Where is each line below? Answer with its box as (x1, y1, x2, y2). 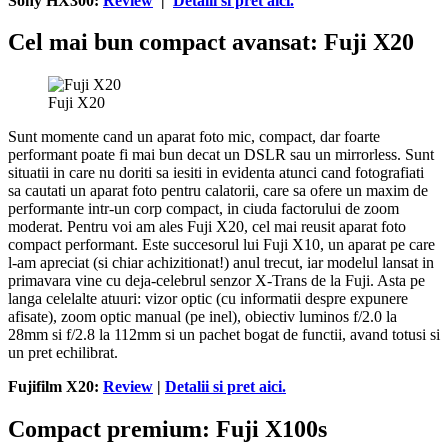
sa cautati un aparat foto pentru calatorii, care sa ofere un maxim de (8, 182, 428, 200)
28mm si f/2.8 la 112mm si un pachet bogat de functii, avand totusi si (8, 326, 440, 344)
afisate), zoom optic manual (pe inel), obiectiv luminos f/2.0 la (8, 308, 397, 326)
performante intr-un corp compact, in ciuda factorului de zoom (8, 200, 399, 218)
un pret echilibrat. (8, 344, 118, 362)
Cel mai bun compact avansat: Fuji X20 (8, 29, 414, 56)
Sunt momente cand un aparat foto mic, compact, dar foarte (8, 128, 380, 146)
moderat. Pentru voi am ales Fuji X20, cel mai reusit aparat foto (8, 218, 406, 236)
